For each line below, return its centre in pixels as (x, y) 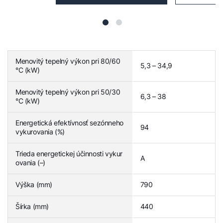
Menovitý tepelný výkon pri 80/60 (68, 61)
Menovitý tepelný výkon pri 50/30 (68, 92)
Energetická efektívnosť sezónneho (69, 123)
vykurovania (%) (40, 132)
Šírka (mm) (32, 206)
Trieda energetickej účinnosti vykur (69, 154)
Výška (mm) (34, 184)
